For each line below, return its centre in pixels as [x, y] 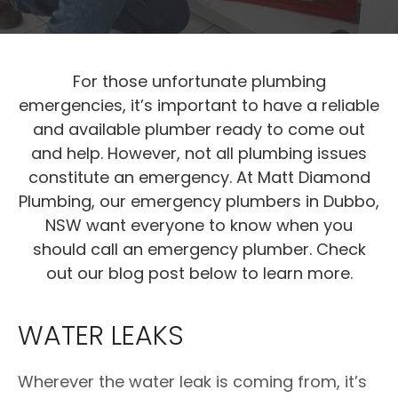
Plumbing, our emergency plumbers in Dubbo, [199, 201]
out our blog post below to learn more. [199, 273]
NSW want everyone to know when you [199, 225]
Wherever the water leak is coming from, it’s [192, 382]
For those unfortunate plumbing [199, 81]
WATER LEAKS [101, 336]
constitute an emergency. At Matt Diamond [199, 177]
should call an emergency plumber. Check [199, 249]
